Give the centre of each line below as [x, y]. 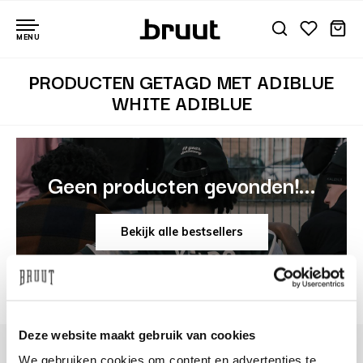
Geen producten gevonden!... [181, 184]
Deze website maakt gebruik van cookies [137, 334]
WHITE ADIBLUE [181, 102]
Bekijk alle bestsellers [181, 232]
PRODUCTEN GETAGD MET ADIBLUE [181, 81]
